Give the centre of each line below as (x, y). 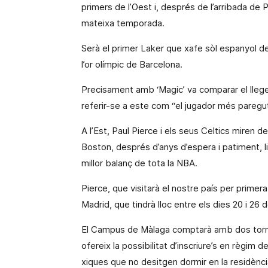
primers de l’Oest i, (121, 7)
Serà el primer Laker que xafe (143, 48)
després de (185, 7)
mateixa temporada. (123, 23)
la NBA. (182, 163)
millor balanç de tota (124, 163)
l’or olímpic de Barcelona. (132, 64)
